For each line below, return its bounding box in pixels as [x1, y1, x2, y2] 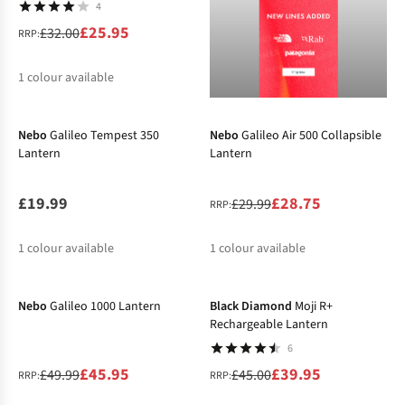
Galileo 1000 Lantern [50, 297, 161, 316]
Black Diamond [210, 297, 292, 316]
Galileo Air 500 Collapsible [241, 127, 381, 146]
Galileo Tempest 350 [50, 127, 159, 146]
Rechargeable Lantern [210, 316, 328, 334]
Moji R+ [295, 297, 333, 316]
